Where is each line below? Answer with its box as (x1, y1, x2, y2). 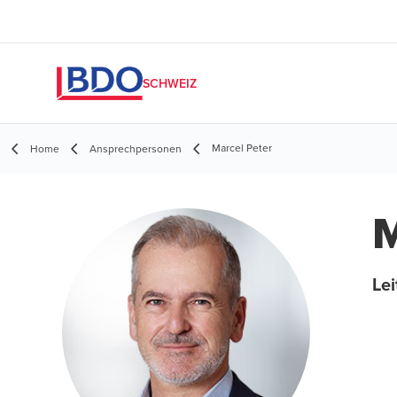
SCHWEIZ (143, 74, 197, 92)
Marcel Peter (212, 140, 272, 155)
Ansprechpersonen (90, 141, 182, 156)
